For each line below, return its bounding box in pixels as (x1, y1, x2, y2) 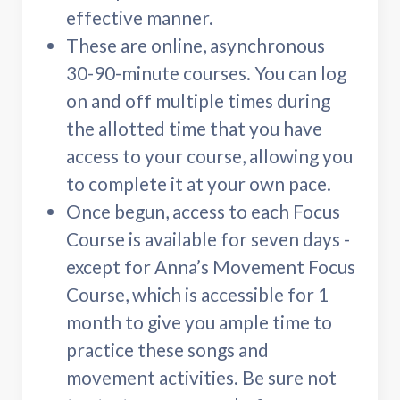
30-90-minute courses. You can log (66, 62, 346, 85)
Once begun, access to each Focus (66, 200, 340, 223)
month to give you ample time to (66, 311, 332, 334)
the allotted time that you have (66, 117, 322, 140)
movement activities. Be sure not (66, 366, 337, 389)
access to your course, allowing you (66, 145, 353, 168)
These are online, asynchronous (66, 34, 325, 57)
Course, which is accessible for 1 (66, 283, 329, 306)
